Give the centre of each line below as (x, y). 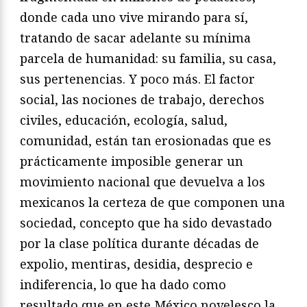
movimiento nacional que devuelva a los (143, 182)
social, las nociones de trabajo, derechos (142, 100)
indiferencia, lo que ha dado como (123, 285)
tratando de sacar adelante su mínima (135, 38)
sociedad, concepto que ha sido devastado (146, 223)
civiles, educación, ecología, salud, (124, 120)
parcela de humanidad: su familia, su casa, (148, 59)
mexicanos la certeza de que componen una (152, 202)
